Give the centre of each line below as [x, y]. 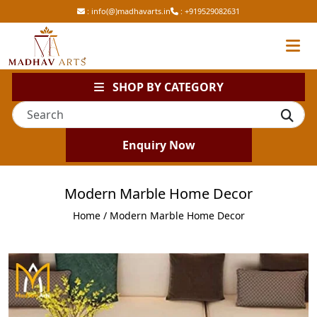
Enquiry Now [158, 145]
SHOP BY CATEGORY [163, 87]
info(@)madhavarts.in [131, 11]
